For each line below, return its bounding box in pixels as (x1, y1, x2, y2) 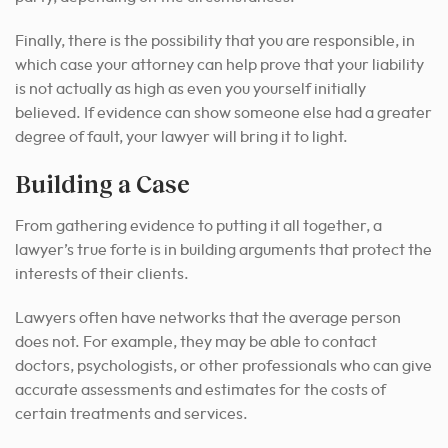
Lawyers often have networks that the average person (15, 310, 401, 327)
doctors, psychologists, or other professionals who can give (15, 358, 432, 375)
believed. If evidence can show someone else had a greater (15, 105, 432, 122)
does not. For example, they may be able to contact (15, 334, 377, 351)
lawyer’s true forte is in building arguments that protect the (15, 242, 432, 259)
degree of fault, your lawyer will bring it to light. (15, 129, 348, 146)
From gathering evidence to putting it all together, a (15, 218, 382, 235)
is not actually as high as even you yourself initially (15, 81, 366, 98)
